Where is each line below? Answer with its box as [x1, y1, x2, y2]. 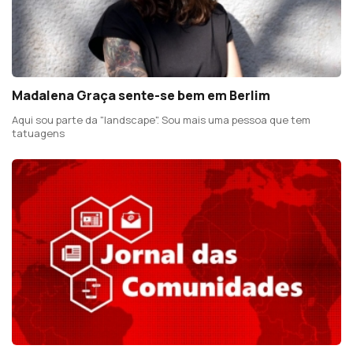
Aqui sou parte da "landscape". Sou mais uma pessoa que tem [12, 113, 310, 128]
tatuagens [12, 126, 65, 141]
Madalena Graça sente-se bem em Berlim [12, 87, 270, 105]
